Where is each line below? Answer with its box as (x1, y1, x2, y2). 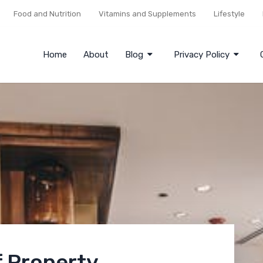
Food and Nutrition (14, 9, 81, 18)
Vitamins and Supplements (99, 9, 196, 18)
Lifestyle (214, 9, 245, 18)
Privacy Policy (174, 49, 230, 60)
